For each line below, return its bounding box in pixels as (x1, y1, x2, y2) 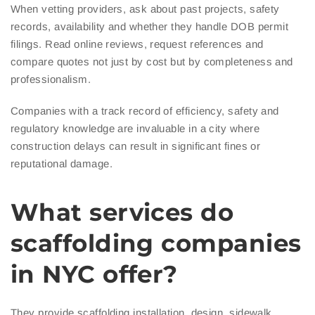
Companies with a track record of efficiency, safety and (11, 105, 279, 117)
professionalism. (11, 73, 91, 86)
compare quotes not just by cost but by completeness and (11, 56, 293, 68)
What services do (11, 198, 234, 228)
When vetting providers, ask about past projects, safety (11, 3, 280, 15)
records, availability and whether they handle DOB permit (11, 20, 289, 33)
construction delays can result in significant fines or (11, 140, 261, 153)
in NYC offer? (11, 259, 178, 290)
